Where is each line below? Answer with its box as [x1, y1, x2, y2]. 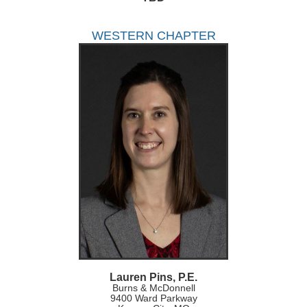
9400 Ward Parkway [110, 293, 197, 304]
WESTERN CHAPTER [91, 29, 216, 43]
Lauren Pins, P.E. [110, 271, 197, 284]
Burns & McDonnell [112, 282, 195, 294]
